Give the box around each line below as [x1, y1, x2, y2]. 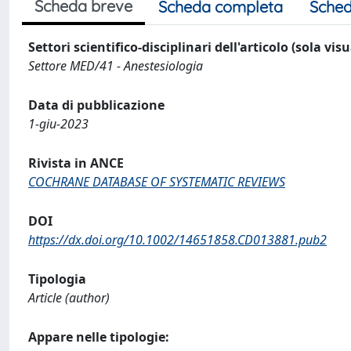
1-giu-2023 [28, 115, 89, 132]
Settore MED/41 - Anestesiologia [28, 57, 203, 74]
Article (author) [28, 289, 110, 306]
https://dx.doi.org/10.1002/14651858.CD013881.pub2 [28, 231, 327, 248]
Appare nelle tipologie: [28, 328, 169, 346]
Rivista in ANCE [28, 154, 124, 172]
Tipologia [28, 270, 86, 288]
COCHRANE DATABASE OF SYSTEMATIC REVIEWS [28, 173, 285, 190]
